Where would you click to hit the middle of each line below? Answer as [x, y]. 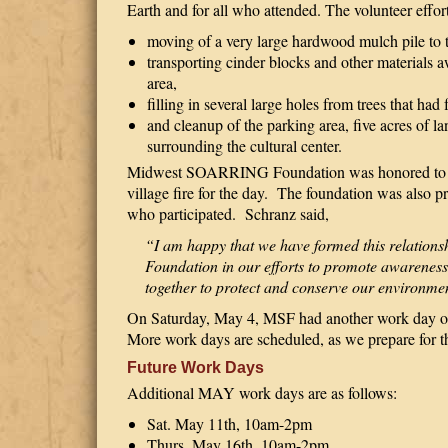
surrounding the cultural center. [244, 145]
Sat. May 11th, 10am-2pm [229, 423]
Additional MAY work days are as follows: [262, 392]
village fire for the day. [197, 192]
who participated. [183, 213]
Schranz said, [287, 213]
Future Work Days [195, 367]
